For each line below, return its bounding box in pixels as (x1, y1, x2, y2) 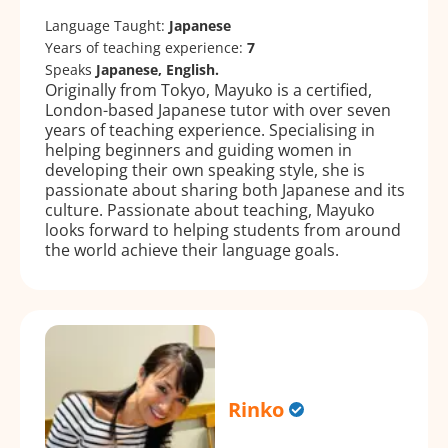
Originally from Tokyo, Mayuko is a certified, (45, 78, 372, 101)
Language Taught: (45, 15, 169, 35)
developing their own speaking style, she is (45, 158, 365, 181)
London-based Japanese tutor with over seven (45, 98, 391, 121)
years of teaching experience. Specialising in (45, 118, 375, 141)
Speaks (45, 59, 96, 79)
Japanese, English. (96, 59, 219, 79)
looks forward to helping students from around (45, 218, 401, 241)
